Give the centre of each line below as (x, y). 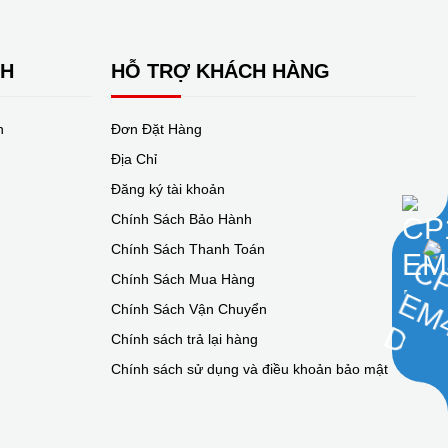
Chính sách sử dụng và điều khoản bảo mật (249, 369)
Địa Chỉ (134, 159)
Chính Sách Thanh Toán (188, 249)
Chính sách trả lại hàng (184, 339)
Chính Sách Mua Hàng (183, 279)
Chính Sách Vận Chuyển (189, 309)
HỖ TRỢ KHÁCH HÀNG (220, 71)
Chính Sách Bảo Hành (181, 219)
